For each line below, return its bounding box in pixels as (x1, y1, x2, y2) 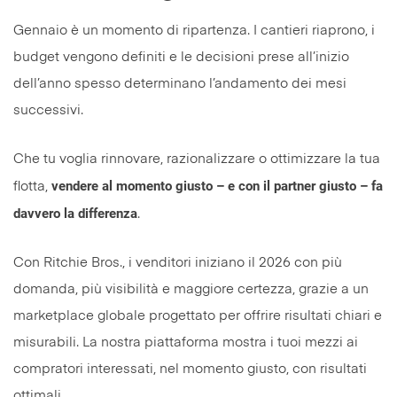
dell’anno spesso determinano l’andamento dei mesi (13, 77, 346, 91)
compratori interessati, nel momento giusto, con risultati (13, 362, 367, 377)
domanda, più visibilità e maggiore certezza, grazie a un (13, 283, 369, 297)
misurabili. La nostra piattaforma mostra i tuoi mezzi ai (13, 336, 358, 350)
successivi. (13, 104, 83, 118)
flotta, (13, 180, 51, 194)
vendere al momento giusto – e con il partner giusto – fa (51, 178, 383, 195)
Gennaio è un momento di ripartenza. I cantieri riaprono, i (13, 24, 375, 38)
